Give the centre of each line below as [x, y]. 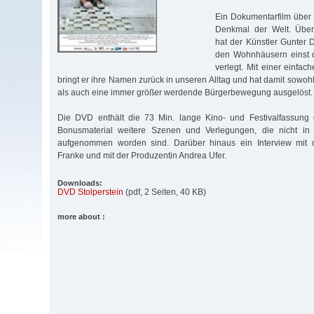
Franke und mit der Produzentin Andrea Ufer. [142, 155]
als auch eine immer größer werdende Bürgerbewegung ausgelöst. [185, 92]
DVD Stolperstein [90, 192]
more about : [81, 216]
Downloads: [80, 183]
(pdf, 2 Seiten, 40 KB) [165, 192]
